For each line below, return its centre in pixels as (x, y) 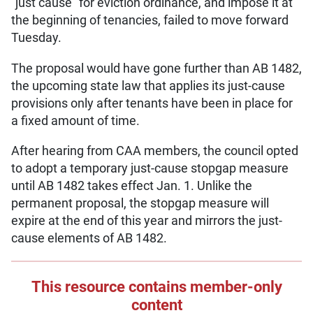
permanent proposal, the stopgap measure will (140, 204)
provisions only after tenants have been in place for (152, 103)
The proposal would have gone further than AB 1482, (156, 68)
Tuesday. (36, 38)
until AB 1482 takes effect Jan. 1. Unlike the (132, 186)
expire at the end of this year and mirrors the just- (147, 221)
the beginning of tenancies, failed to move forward (150, 21)
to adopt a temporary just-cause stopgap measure (150, 169)
